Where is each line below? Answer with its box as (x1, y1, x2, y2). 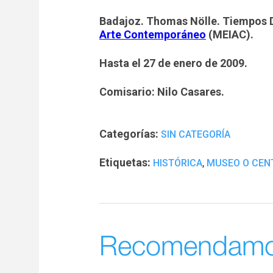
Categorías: (99, 127, 158, 140)
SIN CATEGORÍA (161, 129, 230, 140)
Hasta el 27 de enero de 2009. (99, 57, 247, 69)
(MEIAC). (206, 28, 253, 41)
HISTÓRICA (153, 157, 202, 169)
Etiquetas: (99, 156, 151, 169)
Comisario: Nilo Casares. (99, 85, 224, 98)
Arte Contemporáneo (99, 28, 206, 41)
